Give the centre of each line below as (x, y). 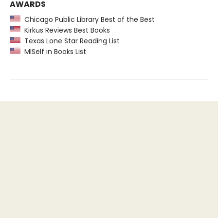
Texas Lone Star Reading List (70, 41)
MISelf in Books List (53, 51)
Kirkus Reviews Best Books (65, 30)
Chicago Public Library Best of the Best (88, 19)
